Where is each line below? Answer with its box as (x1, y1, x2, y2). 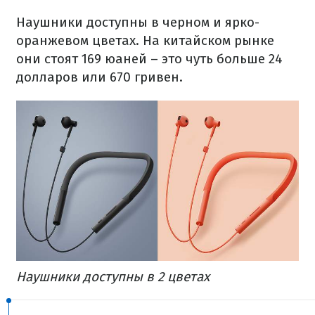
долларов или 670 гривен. (16, 69, 183, 85)
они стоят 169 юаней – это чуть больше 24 (16, 51, 283, 67)
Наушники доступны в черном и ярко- (16, 14, 259, 30)
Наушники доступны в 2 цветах (16, 268, 210, 285)
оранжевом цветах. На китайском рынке (16, 32, 274, 49)
